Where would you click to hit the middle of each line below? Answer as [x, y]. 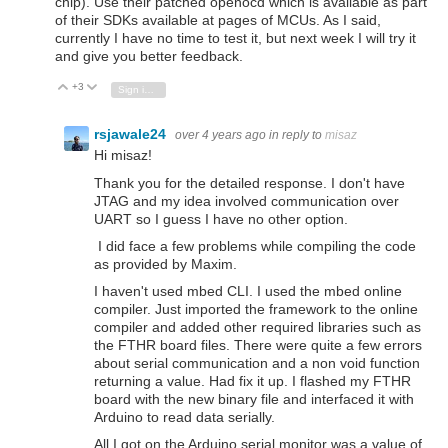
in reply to [297, 135]
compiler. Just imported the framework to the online [256, 308]
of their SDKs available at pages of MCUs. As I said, [218, 20]
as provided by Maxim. [167, 263]
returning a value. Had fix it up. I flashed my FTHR [252, 380]
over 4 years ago [220, 135]
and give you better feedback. [149, 56]
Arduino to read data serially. [186, 416]
